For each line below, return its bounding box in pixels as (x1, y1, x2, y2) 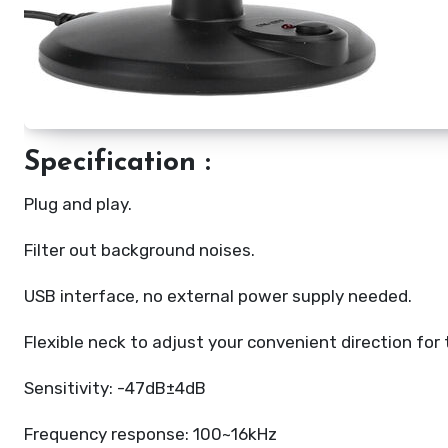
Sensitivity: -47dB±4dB (24, 378, 206, 398)
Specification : (24, 149, 211, 177)
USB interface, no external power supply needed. (24, 286, 412, 306)
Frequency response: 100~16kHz (24, 424, 277, 444)
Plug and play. (24, 194, 132, 214)
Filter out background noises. (24, 240, 255, 260)
